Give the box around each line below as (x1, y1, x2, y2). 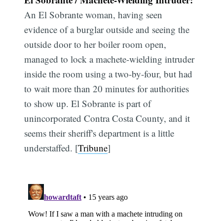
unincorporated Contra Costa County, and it (24, 111, 190, 124)
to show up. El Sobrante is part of (24, 97, 151, 110)
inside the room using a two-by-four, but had (24, 67, 193, 80)
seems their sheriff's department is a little (24, 126, 175, 139)
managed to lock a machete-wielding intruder (24, 52, 195, 65)
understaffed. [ (24, 141, 78, 154)
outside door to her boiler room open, (24, 37, 167, 50)
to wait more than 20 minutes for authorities (24, 82, 189, 95)
